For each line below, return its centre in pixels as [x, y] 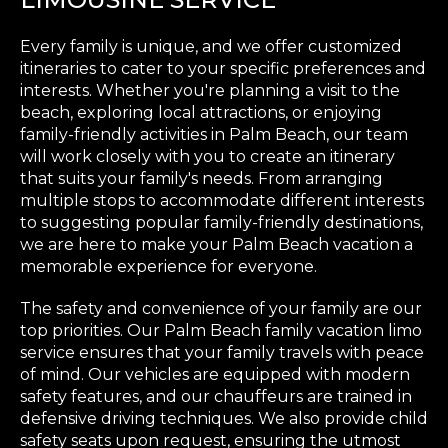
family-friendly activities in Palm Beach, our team [214, 135]
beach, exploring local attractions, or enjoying [201, 113]
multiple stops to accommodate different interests [222, 201]
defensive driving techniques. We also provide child [224, 419]
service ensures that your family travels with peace [222, 353]
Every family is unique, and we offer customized [211, 47]
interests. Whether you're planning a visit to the [210, 91]
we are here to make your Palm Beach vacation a [216, 245]
